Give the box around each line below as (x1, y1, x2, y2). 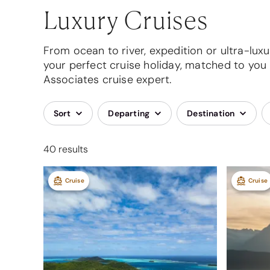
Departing (108, 108, 150, 119)
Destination (187, 108, 235, 119)
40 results (43, 143, 88, 155)
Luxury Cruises (43, 4, 209, 35)
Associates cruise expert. (43, 72, 175, 87)
